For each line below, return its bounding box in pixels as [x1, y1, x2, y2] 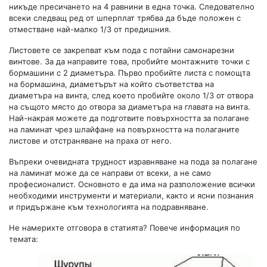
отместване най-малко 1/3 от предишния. [9, 24, 171, 34]
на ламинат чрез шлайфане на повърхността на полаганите [9, 124, 240, 134]
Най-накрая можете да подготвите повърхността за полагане [9, 113, 249, 123]
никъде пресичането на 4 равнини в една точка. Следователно [9, 1, 254, 11]
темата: [9, 234, 38, 244]
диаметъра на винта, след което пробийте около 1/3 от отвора [9, 90, 253, 100]
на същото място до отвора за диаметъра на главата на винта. [9, 101, 250, 111]
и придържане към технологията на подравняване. [9, 201, 209, 212]
